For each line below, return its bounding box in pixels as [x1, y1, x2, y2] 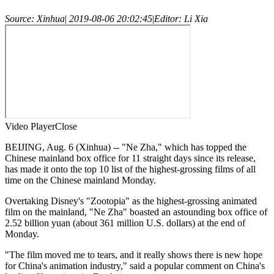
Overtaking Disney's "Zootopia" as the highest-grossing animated [5, 195, 257, 206]
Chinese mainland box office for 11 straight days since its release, [5, 152, 256, 163]
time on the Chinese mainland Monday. [5, 174, 156, 185]
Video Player [5, 120, 55, 131]
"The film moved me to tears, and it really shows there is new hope [5, 249, 262, 260]
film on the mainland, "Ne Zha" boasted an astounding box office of [5, 206, 267, 217]
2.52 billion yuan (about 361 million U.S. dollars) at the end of [5, 217, 245, 228]
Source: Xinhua [5, 13, 65, 24]
